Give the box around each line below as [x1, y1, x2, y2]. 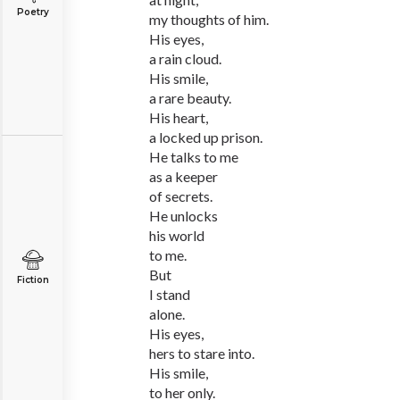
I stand [149, 286, 190, 303]
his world [149, 227, 204, 244]
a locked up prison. [149, 129, 262, 146]
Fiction [16, 274, 49, 286]
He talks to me [149, 148, 238, 165]
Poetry [16, 6, 49, 18]
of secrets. [149, 187, 212, 204]
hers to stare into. [149, 345, 254, 362]
